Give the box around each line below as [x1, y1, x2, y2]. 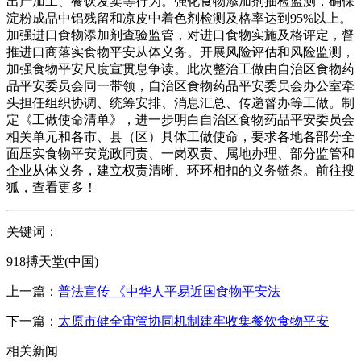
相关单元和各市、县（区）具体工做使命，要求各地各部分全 [6, 129, 355, 143]
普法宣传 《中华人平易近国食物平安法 [58, 284, 280, 298]
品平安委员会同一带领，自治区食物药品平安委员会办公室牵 [6, 78, 355, 93]
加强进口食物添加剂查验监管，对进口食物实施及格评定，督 [6, 27, 355, 42]
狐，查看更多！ [6, 180, 97, 194]
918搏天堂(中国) [6, 254, 98, 268]
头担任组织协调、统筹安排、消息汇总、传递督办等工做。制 [6, 95, 355, 110]
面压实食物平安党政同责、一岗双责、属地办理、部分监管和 [6, 146, 355, 160]
